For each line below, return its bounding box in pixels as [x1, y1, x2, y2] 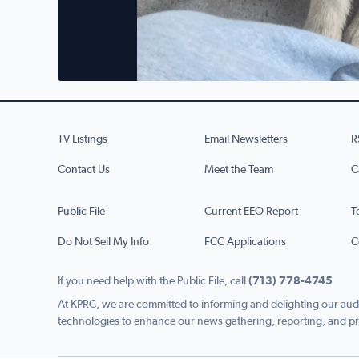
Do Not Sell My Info [58, 236, 149, 248]
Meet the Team [204, 164, 273, 176]
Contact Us [58, 164, 110, 176]
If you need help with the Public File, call [58, 276, 246, 288]
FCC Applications [204, 236, 286, 248]
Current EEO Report [204, 206, 298, 218]
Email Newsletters [204, 134, 288, 146]
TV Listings [58, 134, 107, 146]
